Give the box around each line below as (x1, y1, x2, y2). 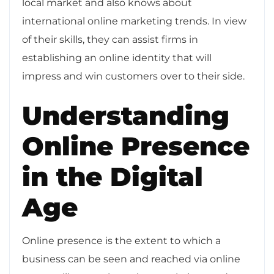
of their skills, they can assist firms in (22, 33, 198, 45)
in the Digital (22, 160, 203, 193)
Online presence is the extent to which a (22, 234, 221, 246)
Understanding (22, 99, 229, 131)
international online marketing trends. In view (22, 15, 246, 27)
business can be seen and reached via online (22, 253, 240, 265)
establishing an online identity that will (22, 51, 212, 64)
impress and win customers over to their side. (22, 70, 245, 82)
